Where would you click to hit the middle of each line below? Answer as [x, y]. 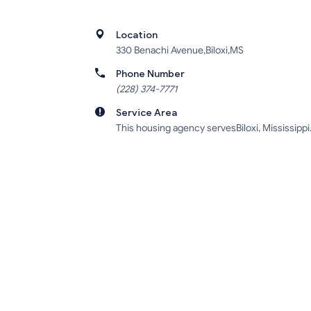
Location [137, 35]
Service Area [146, 113]
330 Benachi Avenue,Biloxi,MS [180, 51]
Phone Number [150, 74]
